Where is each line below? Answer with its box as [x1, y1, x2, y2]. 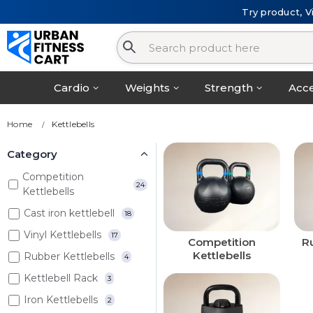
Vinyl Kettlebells [24, 228, 101, 242]
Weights [124, 81, 170, 95]
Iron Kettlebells [24, 293, 98, 307]
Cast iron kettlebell [24, 207, 115, 220]
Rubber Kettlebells [24, 250, 115, 263]
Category [7, 147, 57, 161]
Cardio [54, 81, 90, 95]
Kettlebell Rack [24, 272, 98, 285]
